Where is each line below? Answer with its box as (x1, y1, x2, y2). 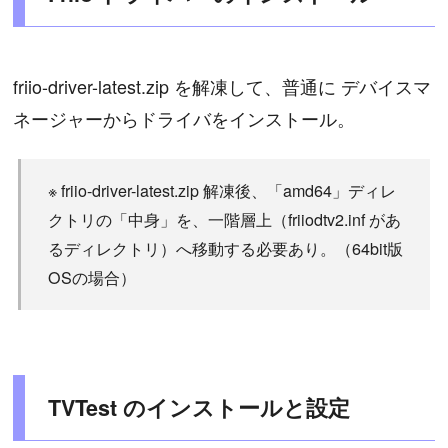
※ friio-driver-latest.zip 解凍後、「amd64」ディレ (47, 178, 396, 203)
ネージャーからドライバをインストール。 (13, 105, 356, 132)
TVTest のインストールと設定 (47, 391, 350, 423)
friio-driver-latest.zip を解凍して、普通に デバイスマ (13, 73, 432, 100)
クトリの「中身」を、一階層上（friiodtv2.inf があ (47, 207, 401, 232)
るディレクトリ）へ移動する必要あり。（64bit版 (47, 236, 403, 261)
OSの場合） (47, 265, 136, 290)
